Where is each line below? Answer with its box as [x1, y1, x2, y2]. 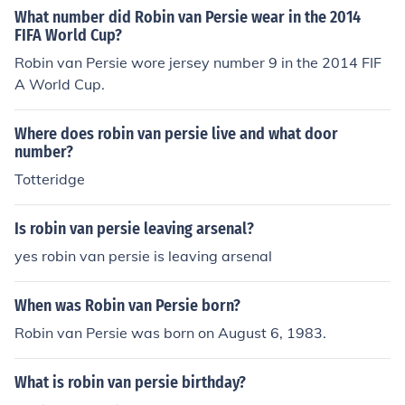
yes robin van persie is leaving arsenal [14, 247, 272, 265]
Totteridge [14, 170, 85, 188]
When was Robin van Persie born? [14, 296, 240, 316]
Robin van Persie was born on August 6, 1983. [14, 324, 326, 342]
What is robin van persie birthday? [14, 372, 246, 392]
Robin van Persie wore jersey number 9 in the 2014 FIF [14, 53, 381, 71]
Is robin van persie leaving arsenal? [14, 219, 254, 239]
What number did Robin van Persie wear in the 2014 [14, 7, 361, 27]
